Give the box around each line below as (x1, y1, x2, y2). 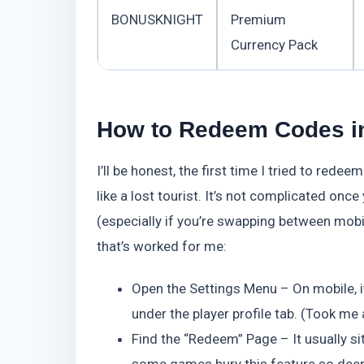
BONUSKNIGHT (111, 11, 203, 28)
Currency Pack (231, 36, 318, 53)
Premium (231, 11, 286, 28)
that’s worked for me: (97, 237, 227, 254)
